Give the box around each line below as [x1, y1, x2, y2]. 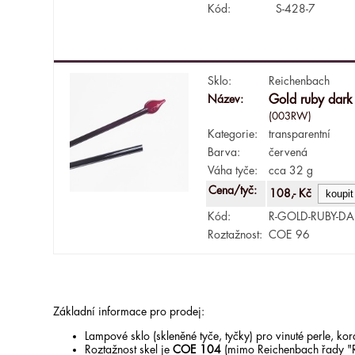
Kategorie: [208, 128, 258, 139]
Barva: [208, 146, 241, 158]
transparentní [269, 128, 331, 139]
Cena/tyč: [208, 184, 261, 196]
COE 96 [269, 228, 311, 240]
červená [269, 146, 308, 158]
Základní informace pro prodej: [53, 305, 205, 317]
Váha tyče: [208, 164, 258, 176]
